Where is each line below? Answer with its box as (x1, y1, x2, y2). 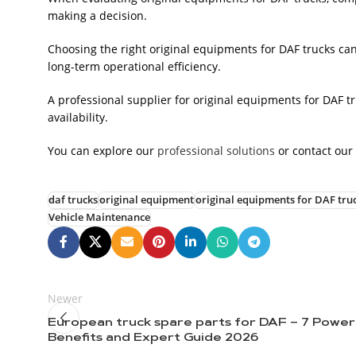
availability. (48, 109, 108, 125)
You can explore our (48, 142, 157, 158)
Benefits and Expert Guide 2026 (48, 332, 258, 344)
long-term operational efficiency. (48, 58, 221, 74)
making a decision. (48, 7, 147, 23)
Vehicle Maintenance (48, 210, 150, 224)
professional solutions (157, 142, 275, 158)
